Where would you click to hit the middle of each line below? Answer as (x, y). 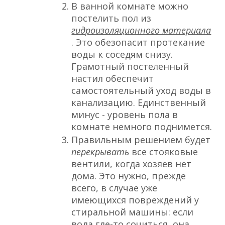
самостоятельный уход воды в (141, 91)
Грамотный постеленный (130, 67)
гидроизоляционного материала (141, 30)
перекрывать (102, 152)
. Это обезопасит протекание (138, 42)
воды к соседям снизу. (122, 54)
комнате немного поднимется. (142, 127)
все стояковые (165, 152)
